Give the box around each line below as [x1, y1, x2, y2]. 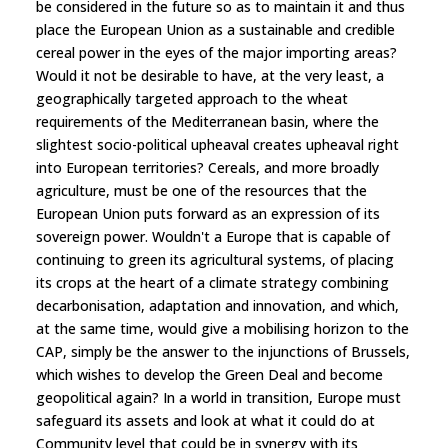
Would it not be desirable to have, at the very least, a [36, 65, 384, 85]
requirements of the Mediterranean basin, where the [36, 111, 379, 131]
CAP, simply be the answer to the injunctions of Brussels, [36, 341, 410, 361]
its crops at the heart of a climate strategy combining [36, 272, 389, 292]
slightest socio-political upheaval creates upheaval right [36, 134, 399, 154]
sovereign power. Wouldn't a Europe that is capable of [36, 226, 390, 246]
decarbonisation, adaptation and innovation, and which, [36, 295, 399, 315]
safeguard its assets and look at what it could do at [36, 410, 375, 430]
